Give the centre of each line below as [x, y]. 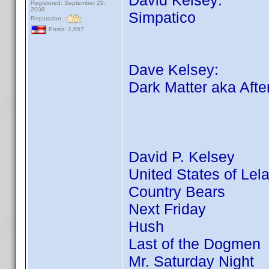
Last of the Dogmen [195, 244]
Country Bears [177, 192]
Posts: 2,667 [65, 29]
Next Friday [167, 209]
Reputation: [48, 18]
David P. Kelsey [182, 157]
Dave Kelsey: [174, 70]
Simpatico [162, 17]
